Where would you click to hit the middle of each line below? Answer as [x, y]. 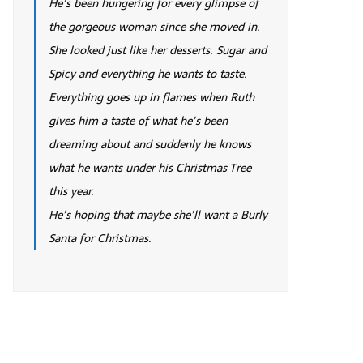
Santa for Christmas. [100, 238]
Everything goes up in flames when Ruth [152, 97]
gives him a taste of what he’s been [138, 120]
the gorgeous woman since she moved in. [154, 26]
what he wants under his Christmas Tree [150, 167]
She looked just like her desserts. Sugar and [158, 50]
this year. [71, 191]
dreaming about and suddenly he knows [150, 144]
